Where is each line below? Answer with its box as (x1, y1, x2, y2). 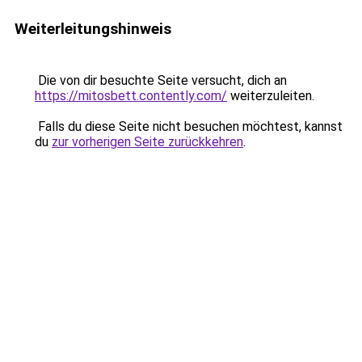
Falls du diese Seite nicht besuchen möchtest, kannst (35, 119, 343, 134)
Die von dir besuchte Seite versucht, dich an (35, 73, 287, 88)
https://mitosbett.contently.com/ (35, 88, 227, 103)
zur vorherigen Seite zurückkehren (52, 134, 243, 149)
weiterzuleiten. (227, 88, 314, 103)
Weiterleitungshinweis (15, 19, 171, 38)
